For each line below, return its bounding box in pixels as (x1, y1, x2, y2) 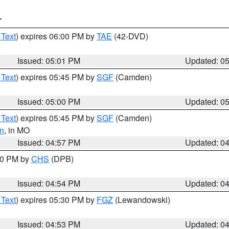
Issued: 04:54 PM (17, 177, 81, 189)
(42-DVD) (112, 30, 148, 42)
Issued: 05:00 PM (17, 96, 81, 107)
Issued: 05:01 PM (17, 55, 81, 66)
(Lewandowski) (113, 194, 170, 205)
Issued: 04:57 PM (17, 136, 81, 148)
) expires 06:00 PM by (16, 30, 97, 42)
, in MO (4, 124, 30, 136)
